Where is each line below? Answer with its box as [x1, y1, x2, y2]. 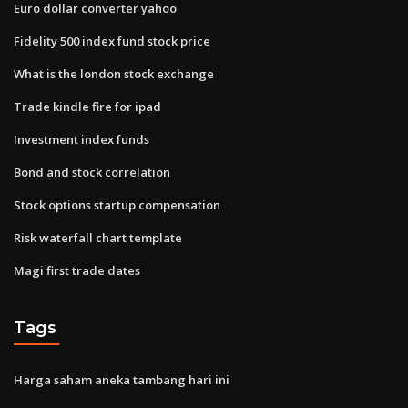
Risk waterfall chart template [14, 229, 182, 246]
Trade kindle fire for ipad [14, 97, 161, 115]
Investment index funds [14, 130, 149, 148]
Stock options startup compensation [14, 196, 220, 213]
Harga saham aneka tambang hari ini [14, 371, 229, 388]
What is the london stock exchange [14, 65, 214, 82]
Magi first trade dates [14, 261, 140, 279]
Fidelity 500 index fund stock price [14, 32, 210, 49]
